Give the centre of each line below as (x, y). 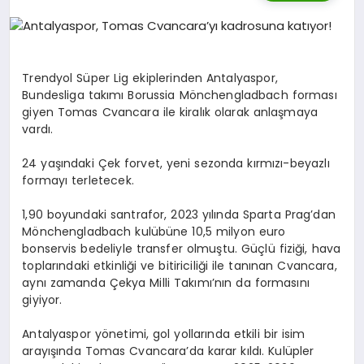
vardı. (38, 129)
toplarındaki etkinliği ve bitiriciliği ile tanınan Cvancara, (180, 265)
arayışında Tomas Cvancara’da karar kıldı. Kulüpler (168, 351)
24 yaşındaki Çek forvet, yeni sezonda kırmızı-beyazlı (176, 163)
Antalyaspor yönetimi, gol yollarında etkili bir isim (164, 334)
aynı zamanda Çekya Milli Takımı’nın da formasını (166, 282)
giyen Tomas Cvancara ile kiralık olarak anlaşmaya (170, 112)
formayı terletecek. (78, 180)
